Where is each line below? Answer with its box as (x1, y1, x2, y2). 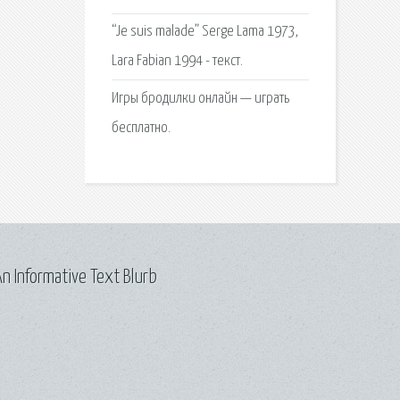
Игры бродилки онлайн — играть (111, 90, 289, 106)
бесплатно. (111, 120, 171, 136)
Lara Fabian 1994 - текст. (111, 54, 243, 70)
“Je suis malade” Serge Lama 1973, (111, 24, 298, 40)
